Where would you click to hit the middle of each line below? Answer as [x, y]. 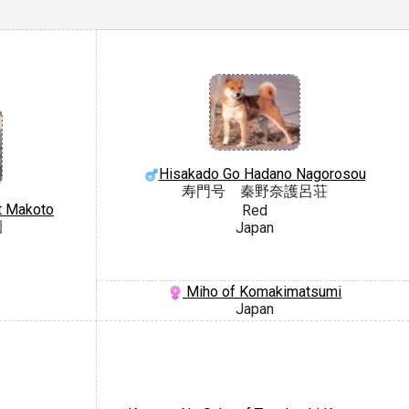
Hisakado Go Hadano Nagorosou [262, 174]
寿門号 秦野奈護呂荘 [255, 192]
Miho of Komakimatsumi [262, 291]
